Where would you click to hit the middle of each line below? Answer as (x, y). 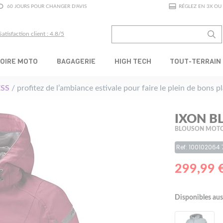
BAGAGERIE (76, 61)
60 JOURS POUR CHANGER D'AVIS (47, 6)
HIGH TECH (133, 61)
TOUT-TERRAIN (196, 61)
